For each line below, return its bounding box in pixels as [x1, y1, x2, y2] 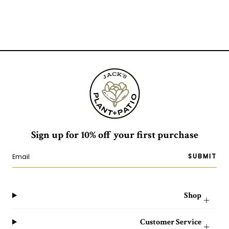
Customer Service [140, 216, 201, 227]
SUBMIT [188, 152, 217, 161]
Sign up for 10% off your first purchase [31, 128, 198, 142]
